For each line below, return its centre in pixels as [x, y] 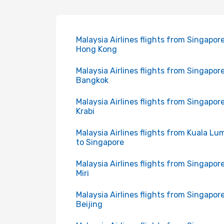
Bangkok [92, 80]
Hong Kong [96, 49]
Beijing [89, 204]
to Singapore [100, 142]
